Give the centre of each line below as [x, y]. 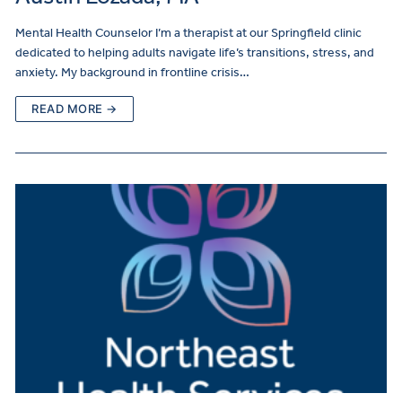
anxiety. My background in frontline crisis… [132, 72]
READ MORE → [74, 108]
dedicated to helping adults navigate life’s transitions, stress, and [195, 52]
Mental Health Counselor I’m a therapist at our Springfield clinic [188, 32]
